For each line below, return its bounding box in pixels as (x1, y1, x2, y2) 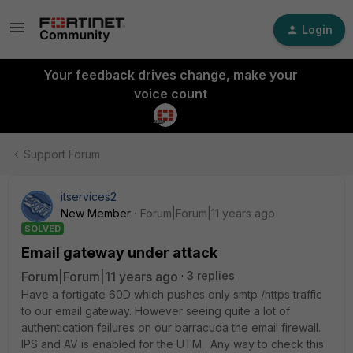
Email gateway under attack (21, 244, 217, 261)
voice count (133, 86, 207, 102)
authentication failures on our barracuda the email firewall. (21, 321, 321, 334)
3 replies (187, 269, 235, 282)
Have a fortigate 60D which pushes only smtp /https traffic (21, 288, 322, 301)
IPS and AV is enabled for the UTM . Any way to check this (21, 337, 324, 351)
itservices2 (61, 190, 117, 203)
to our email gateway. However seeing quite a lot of (21, 304, 290, 318)
